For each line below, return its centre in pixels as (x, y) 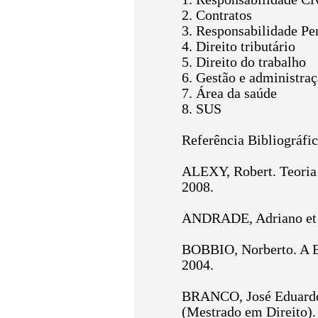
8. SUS (202, 109)
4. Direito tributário (238, 46)
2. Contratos (217, 15)
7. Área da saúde (229, 93)
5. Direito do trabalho (244, 62)
